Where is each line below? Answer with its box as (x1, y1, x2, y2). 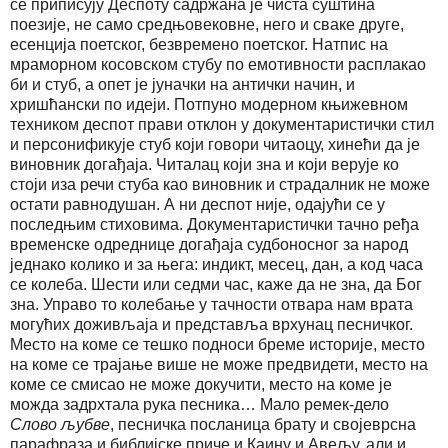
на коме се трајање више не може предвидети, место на (10, 355, 428, 373)
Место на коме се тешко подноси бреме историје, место (10, 335, 425, 353)
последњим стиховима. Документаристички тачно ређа (10, 215, 419, 233)
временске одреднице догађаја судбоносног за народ (10, 235, 408, 253)
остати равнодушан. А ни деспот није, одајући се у (10, 195, 385, 213)
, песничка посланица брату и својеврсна (110, 415, 416, 433)
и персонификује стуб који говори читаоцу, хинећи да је (10, 135, 420, 153)
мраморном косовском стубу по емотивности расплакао (10, 55, 426, 73)
